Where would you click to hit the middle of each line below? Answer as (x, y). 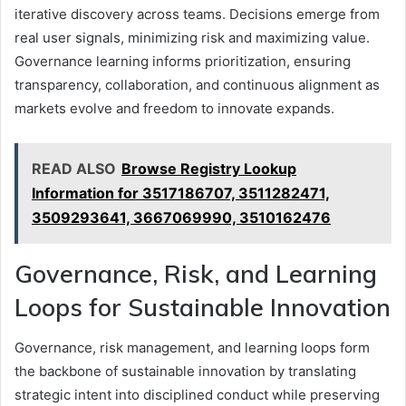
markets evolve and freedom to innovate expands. (174, 108)
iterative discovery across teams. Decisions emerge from (197, 14)
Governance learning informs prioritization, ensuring (183, 61)
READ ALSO (74, 168)
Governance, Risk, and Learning (196, 273)
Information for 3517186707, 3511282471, (181, 193)
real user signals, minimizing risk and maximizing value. (192, 37)
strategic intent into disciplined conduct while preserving (197, 395)
